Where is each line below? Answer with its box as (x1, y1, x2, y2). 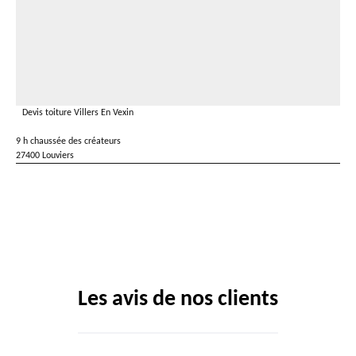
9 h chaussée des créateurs (16, 137, 121, 146)
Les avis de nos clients (78, 288, 278, 311)
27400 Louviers (16, 151, 74, 161)
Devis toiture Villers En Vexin (22, 108, 133, 118)
